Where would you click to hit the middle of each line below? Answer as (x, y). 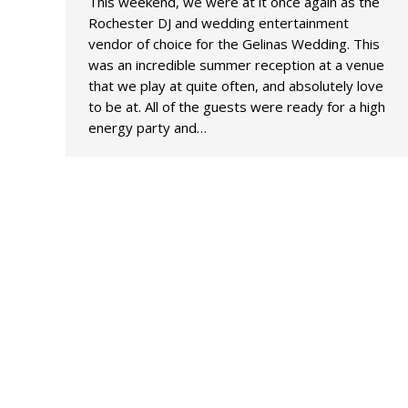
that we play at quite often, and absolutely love (236, 86)
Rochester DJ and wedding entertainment (219, 23)
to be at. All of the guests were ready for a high (237, 107)
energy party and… (148, 128)
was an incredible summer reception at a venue (236, 65)
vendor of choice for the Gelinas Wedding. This (234, 44)
